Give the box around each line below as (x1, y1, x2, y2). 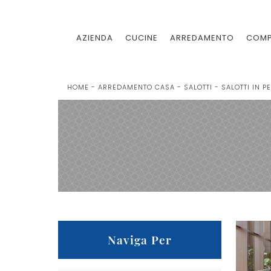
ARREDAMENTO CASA (98, 82, 175, 92)
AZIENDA (76, 31, 113, 44)
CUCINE (125, 31, 158, 44)
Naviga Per (108, 232, 172, 247)
